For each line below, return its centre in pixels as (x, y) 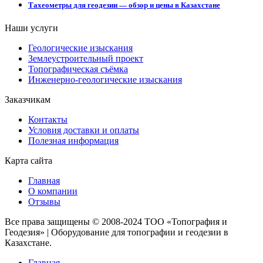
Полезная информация (73, 140)
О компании (53, 191)
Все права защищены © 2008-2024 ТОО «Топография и (116, 221)
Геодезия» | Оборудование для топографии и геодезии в (117, 232)
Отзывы (44, 201)
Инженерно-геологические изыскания (105, 79)
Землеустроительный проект (86, 58)
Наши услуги (31, 28)
